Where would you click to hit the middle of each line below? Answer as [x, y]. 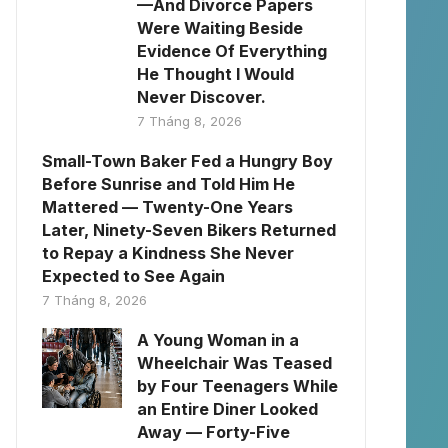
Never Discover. [201, 97]
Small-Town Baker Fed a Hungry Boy [187, 161]
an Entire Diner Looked [227, 409]
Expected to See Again [133, 276]
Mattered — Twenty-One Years [167, 207]
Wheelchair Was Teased [234, 363]
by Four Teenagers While [237, 386]
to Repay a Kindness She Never [168, 253]
